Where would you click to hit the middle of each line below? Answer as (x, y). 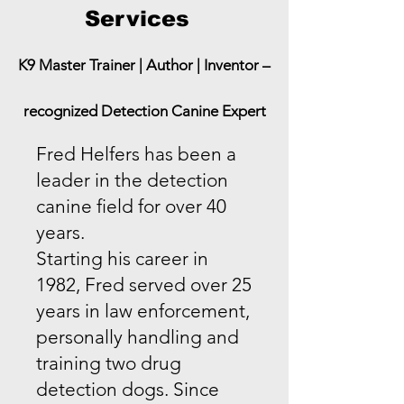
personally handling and (138, 336)
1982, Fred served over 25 (144, 284)
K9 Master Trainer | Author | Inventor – (144, 64)
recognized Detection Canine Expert (144, 110)
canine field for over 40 (131, 206)
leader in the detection (132, 179)
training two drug (109, 363)
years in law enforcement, (143, 310)
